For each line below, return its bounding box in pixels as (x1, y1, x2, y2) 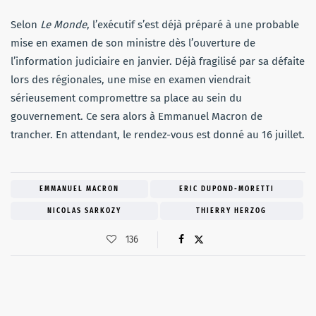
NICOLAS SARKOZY (47, 207, 121, 216)
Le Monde (40, 18, 87, 32)
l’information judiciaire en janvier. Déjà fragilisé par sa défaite (11, 55, 305, 68)
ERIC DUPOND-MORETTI (179, 185, 274, 194)
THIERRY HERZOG (196, 207, 267, 216)
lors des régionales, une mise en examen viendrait (11, 73, 250, 87)
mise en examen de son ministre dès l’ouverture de (11, 37, 255, 50)
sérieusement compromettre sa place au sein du (11, 92, 242, 105)
